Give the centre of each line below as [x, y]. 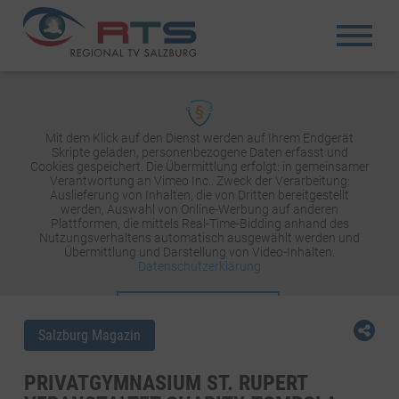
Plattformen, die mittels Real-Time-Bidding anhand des [199, 224]
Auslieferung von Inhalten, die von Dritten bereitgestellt [199, 195]
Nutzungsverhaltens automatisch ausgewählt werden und [199, 238]
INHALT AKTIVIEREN [198, 304]
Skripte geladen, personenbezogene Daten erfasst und [199, 152]
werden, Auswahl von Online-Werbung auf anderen [199, 209]
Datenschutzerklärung [199, 266]
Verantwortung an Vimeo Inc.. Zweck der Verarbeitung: [199, 181]
